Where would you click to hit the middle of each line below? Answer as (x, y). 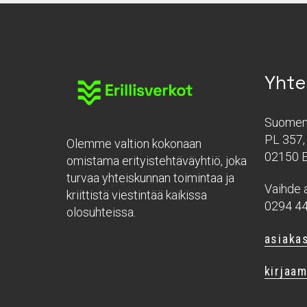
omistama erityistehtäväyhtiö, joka (157, 160)
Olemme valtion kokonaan (134, 143)
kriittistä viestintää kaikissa (137, 195)
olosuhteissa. (101, 212)
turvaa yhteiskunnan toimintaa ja (150, 177)
